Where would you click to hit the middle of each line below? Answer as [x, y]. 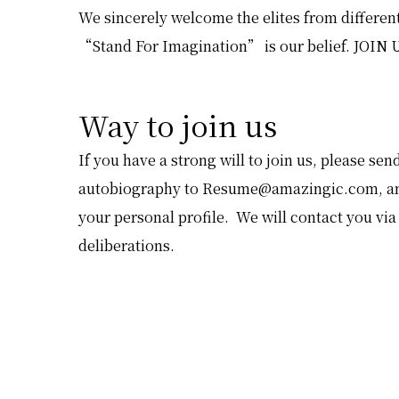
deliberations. [126, 245]
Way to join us [178, 125]
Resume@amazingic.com [290, 188]
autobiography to [140, 188]
